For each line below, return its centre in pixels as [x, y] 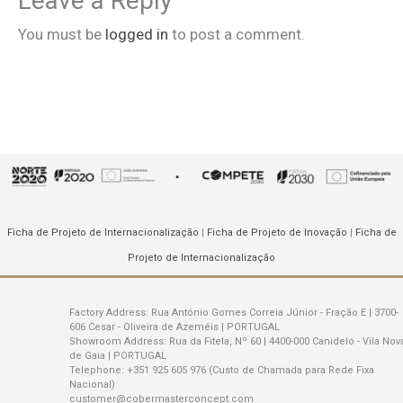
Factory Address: [109, 313]
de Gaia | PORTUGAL [118, 356]
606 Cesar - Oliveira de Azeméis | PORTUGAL [175, 327]
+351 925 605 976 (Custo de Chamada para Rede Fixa [250, 371]
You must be [62, 35]
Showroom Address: [120, 342]
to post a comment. [237, 35]
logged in [137, 35]
